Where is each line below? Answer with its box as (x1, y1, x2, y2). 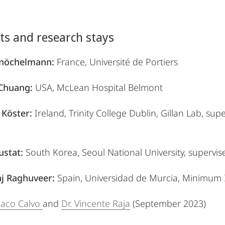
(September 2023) (130, 197, 206, 209)
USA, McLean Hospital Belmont (35, 81, 163, 93)
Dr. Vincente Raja (61, 197, 130, 209)
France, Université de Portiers (57, 56, 180, 68)
